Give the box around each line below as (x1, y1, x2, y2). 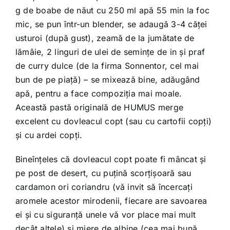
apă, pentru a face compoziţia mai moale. (15, 88, 182, 99)
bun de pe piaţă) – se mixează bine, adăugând (15, 74, 200, 85)
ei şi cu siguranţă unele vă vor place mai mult (15, 209, 196, 220)
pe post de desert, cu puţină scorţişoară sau (15, 168, 191, 178)
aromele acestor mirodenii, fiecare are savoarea (15, 196, 207, 206)
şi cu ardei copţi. (15, 130, 83, 140)
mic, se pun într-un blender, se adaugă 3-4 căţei (15, 19, 207, 29)
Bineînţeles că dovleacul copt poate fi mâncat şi (15, 154, 206, 164)
